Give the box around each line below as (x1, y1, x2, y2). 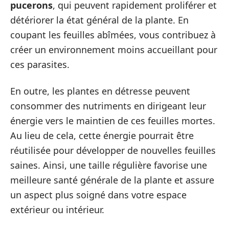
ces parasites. (10, 58, 70, 71)
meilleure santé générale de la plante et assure (10, 173, 214, 186)
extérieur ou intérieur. (10, 203, 104, 216)
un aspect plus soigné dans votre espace (10, 188, 187, 201)
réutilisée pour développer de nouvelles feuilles (10, 144, 216, 156)
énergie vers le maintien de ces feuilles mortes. (10, 114, 215, 127)
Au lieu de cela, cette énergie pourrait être (10, 129, 194, 142)
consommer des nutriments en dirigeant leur (10, 99, 206, 112)
